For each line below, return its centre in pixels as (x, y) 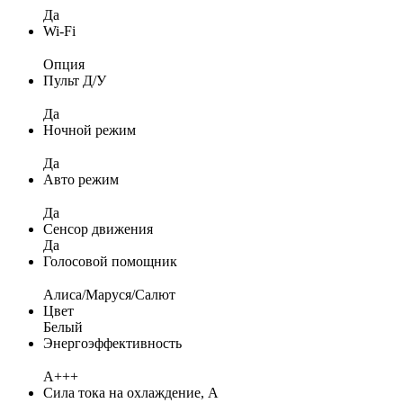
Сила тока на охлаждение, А (131, 392)
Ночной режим (90, 130)
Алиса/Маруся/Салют (109, 294)
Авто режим (81, 179)
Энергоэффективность (112, 343)
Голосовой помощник (110, 261)
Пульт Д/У (75, 80)
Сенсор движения (98, 228)
